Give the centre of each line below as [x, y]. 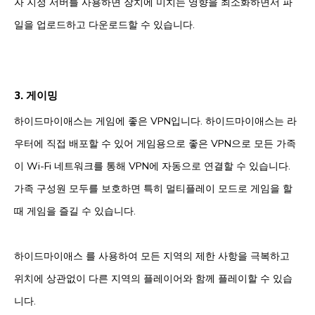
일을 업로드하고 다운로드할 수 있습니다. [104, 25]
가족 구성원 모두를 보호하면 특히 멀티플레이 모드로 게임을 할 [153, 189]
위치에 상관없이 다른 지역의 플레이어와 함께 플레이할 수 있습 [153, 279]
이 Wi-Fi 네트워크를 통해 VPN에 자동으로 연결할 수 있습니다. [152, 166]
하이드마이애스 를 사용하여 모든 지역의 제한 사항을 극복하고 [152, 256]
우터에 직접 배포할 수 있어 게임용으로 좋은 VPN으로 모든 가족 [155, 144]
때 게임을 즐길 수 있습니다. [75, 211]
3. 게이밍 [36, 96]
